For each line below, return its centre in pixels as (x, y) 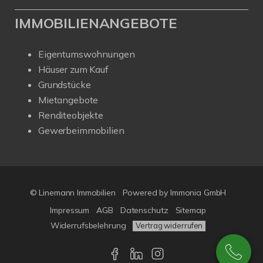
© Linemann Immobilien (73, 193)
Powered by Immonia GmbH (174, 193)
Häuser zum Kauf (73, 70)
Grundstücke (65, 85)
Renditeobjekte (71, 115)
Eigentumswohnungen (87, 54)
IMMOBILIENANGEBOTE (96, 23)
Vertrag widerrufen (169, 226)
